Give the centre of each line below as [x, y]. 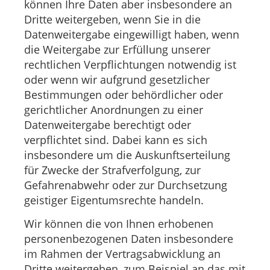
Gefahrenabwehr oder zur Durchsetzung [126, 185]
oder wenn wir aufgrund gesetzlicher [117, 79]
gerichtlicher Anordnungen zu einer [114, 109]
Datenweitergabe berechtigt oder [108, 124]
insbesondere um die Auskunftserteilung [127, 155]
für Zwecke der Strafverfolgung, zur [112, 170]
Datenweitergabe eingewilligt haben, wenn [132, 34]
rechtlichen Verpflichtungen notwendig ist [130, 64]
